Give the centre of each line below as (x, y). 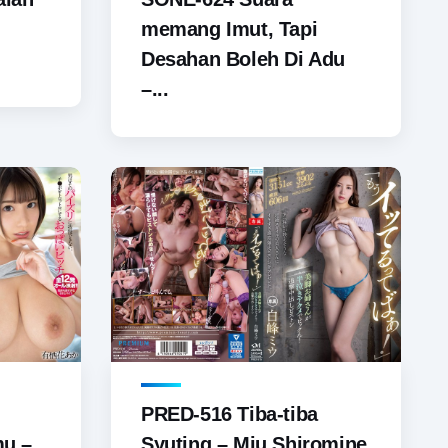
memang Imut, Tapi (229, 29)
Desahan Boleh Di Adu (243, 59)
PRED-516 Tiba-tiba (229, 414)
